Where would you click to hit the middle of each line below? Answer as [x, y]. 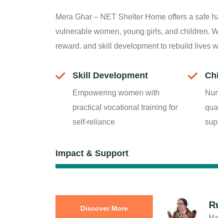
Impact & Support [92, 153]
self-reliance [94, 122]
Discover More [104, 208]
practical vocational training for [125, 107]
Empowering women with [116, 93]
